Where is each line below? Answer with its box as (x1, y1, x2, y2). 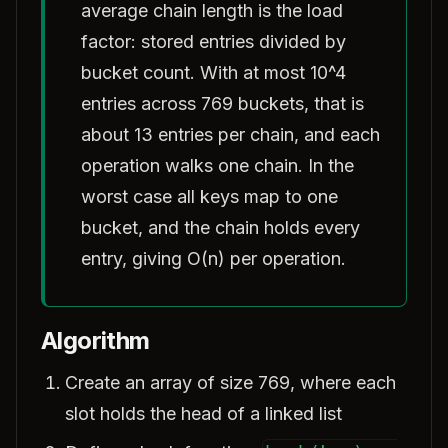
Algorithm (41, 326, 150, 355)
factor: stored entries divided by (81, 31, 346, 52)
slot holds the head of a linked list (65, 403, 342, 424)
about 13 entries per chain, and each (81, 124, 380, 145)
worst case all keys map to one (81, 186, 338, 207)
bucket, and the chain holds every (81, 217, 360, 238)
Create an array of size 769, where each (65, 372, 396, 393)
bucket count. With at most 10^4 (81, 62, 346, 83)
